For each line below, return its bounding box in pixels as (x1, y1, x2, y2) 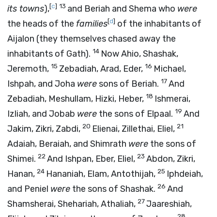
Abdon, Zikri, (146, 154, 195, 164)
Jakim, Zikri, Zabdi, (7, 124, 82, 134)
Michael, (154, 63, 186, 74)
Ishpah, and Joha (7, 78, 77, 89)
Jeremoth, (7, 63, 51, 74)
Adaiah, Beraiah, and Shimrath (7, 139, 128, 149)
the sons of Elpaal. (97, 108, 175, 119)
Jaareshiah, (146, 199, 192, 209)
